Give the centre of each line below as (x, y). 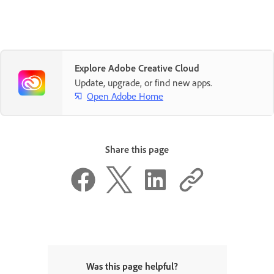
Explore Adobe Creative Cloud (137, 68)
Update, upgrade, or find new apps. (143, 83)
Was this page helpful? (132, 266)
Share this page (137, 150)
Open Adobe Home (125, 96)
